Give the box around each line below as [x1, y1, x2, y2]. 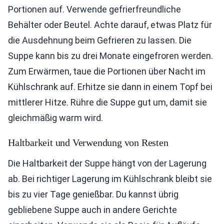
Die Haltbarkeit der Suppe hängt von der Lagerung [8, 158, 206, 169]
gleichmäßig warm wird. [8, 112, 103, 123]
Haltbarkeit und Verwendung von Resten [8, 137, 168, 148]
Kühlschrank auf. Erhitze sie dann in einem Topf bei [8, 81, 212, 92]
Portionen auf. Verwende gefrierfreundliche [8, 4, 181, 15]
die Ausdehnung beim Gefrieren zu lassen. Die [8, 35, 191, 46]
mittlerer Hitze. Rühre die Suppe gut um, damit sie [8, 97, 207, 108]
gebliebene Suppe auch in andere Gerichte [8, 204, 177, 215]
